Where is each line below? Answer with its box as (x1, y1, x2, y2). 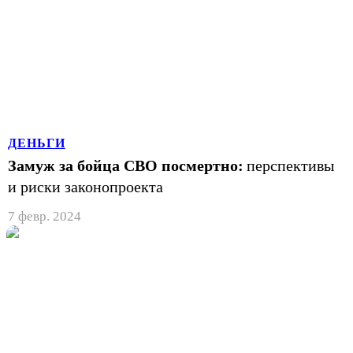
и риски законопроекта (8, 177, 163, 195)
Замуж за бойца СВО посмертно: (8, 156, 243, 174)
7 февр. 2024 (8, 208, 81, 224)
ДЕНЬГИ (8, 136, 65, 150)
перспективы (247, 156, 334, 174)
